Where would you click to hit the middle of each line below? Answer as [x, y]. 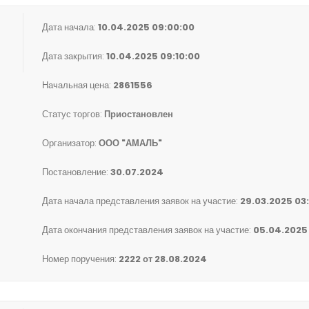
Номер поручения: [80, 259]
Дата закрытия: [74, 56]
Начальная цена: [78, 85]
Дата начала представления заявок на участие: [141, 201]
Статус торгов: [73, 114]
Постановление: [76, 172]
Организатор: [70, 143]
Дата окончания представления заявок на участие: [148, 230]
